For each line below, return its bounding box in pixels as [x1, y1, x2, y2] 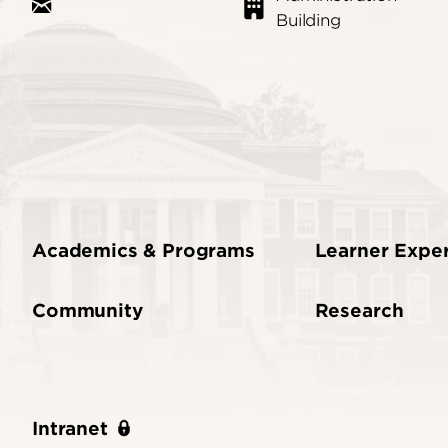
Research [314, 300, 404, 322]
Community [32, 300, 143, 322]
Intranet [32, 418, 108, 440]
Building [276, 10, 341, 31]
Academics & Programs [32, 240, 255, 262]
